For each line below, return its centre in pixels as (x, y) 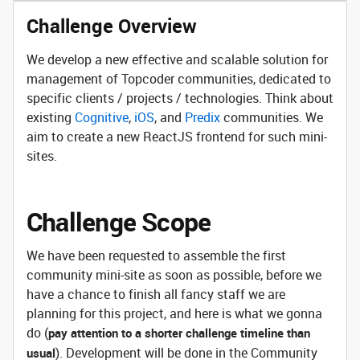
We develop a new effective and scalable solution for (177, 59)
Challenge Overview (112, 26)
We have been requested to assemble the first (156, 256)
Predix (202, 117)
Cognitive (102, 117)
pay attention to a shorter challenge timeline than (179, 333)
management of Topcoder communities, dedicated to (179, 79)
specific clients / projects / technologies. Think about (180, 98)
